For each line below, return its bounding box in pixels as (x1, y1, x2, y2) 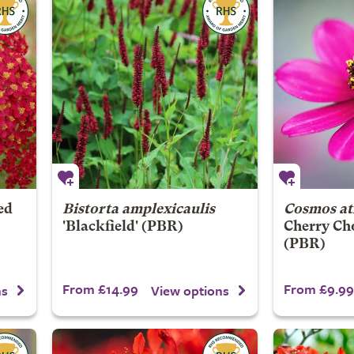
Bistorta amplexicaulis (62, 203, 215, 217)
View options (151, 280, 229, 300)
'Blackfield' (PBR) (62, 220, 183, 234)
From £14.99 (62, 279, 138, 299)
